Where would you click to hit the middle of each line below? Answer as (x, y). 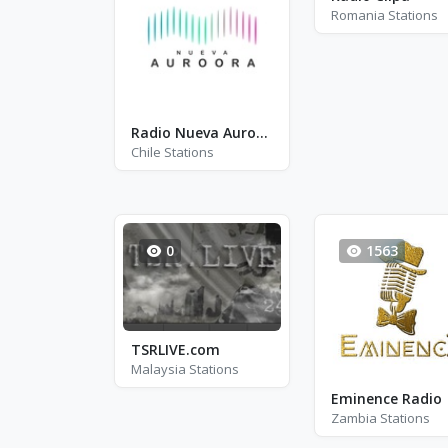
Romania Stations (384, 15)
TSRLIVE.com (175, 349)
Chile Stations (172, 151)
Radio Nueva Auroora (262, 132)
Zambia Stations (380, 418)
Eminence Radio (386, 398)
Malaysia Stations (185, 368)
